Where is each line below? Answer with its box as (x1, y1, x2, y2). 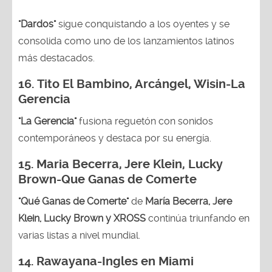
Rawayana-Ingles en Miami (36, 254, 194, 268)
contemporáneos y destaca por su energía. (18, 132, 211, 144)
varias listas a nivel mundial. (18, 229, 140, 241)
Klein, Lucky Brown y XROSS (18, 212, 148, 224)
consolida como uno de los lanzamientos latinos (18, 35, 234, 47)
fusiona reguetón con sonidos (76, 115, 213, 127)
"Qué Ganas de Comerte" (18, 195, 129, 207)
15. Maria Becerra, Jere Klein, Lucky (18, 157, 223, 171)
